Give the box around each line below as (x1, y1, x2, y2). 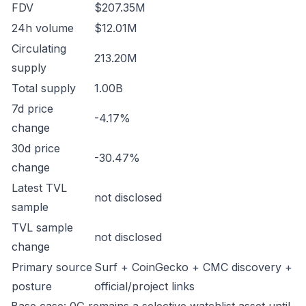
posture (12, 279, 52, 293)
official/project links (94, 279, 195, 293)
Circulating (12, 42, 66, 55)
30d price (12, 141, 60, 155)
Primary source (12, 260, 92, 274)
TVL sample (12, 221, 73, 234)
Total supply (12, 81, 76, 95)
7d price (12, 102, 53, 115)
